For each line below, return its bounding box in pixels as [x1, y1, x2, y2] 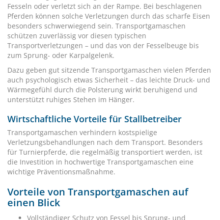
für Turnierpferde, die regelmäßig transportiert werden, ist [7, 147, 202, 157]
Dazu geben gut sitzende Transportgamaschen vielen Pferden [7, 65, 211, 75]
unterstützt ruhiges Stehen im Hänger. [7, 95, 135, 104]
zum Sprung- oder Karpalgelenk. [7, 51, 114, 60]
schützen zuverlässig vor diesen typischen [7, 31, 146, 40]
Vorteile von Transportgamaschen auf [7, 185, 188, 198]
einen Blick [7, 196, 60, 209]
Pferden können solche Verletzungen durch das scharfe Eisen [7, 11, 210, 21]
